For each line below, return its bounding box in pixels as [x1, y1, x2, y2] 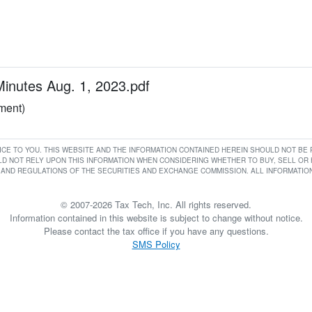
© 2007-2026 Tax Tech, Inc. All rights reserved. [61, 198, 251, 211]
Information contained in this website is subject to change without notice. [9, 211, 303, 224]
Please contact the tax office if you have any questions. [43, 224, 269, 237]
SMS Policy [132, 237, 180, 251]
